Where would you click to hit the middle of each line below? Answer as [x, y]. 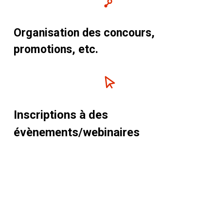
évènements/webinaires [78, 133]
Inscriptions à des [61, 115]
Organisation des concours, [84, 33]
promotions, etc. [56, 49]
